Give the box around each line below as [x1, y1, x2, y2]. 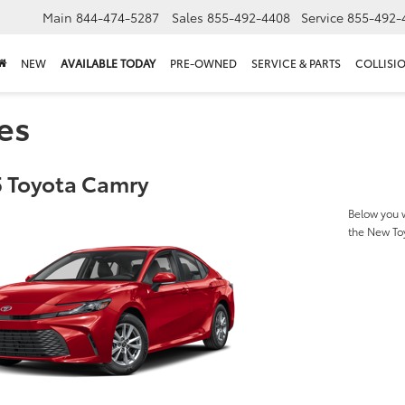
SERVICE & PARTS [251, 55, 341, 71]
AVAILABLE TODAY [61, 55, 155, 71]
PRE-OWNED [170, 55, 237, 71]
